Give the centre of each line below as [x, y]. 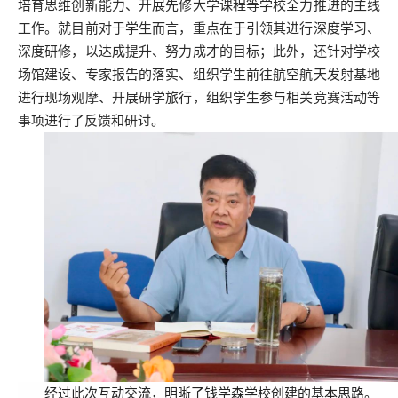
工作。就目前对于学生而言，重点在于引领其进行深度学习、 [199, 28]
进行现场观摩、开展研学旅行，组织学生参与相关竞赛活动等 [199, 97]
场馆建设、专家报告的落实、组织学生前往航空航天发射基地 [199, 74]
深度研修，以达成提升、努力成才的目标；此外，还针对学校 [199, 51]
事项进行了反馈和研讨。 [91, 120]
